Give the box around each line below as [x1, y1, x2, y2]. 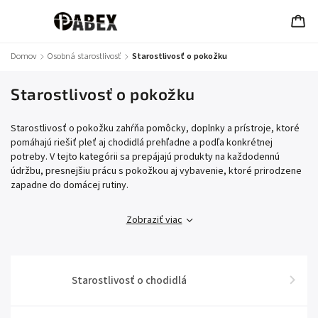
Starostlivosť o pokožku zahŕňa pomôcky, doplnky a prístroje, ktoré [11, 121, 300, 136]
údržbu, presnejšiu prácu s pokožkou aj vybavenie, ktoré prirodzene [11, 164, 302, 178]
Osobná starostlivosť [48, 50, 121, 62]
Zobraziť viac [126, 213, 182, 227]
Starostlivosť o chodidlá [71, 273, 187, 288]
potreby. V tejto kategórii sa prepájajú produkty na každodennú [11, 150, 280, 164]
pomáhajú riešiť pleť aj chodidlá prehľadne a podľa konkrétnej [11, 136, 273, 150]
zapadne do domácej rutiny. [11, 178, 128, 192]
